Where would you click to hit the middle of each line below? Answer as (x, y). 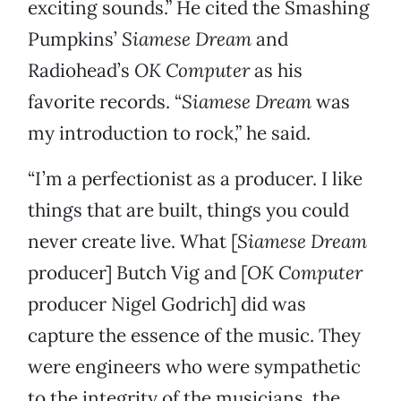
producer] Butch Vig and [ (137, 273)
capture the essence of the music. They (194, 336)
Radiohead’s (81, 71)
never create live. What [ (132, 242)
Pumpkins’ (75, 39)
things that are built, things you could (188, 210)
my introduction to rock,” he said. (169, 133)
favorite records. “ (105, 102)
